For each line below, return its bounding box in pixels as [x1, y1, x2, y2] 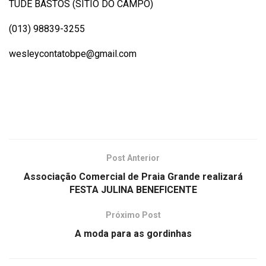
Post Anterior [106, 153, 160, 163]
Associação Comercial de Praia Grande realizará [23, 170, 243, 182]
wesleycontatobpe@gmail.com [9, 47, 137, 59]
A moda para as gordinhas [74, 227, 192, 239]
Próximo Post [105, 210, 161, 220]
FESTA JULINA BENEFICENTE [69, 183, 197, 195]
